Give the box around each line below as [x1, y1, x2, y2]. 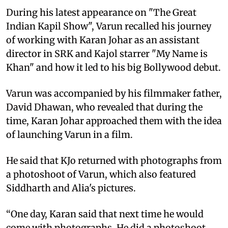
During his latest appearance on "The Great [6, 6, 196, 18]
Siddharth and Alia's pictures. [6, 182, 136, 194]
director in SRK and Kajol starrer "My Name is [6, 47, 208, 60]
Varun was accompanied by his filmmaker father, [6, 87, 222, 99]
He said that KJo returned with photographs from [6, 154, 222, 166]
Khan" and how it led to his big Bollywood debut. [6, 61, 221, 73]
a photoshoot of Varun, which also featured [6, 168, 196, 180]
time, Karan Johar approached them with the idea [6, 115, 222, 127]
